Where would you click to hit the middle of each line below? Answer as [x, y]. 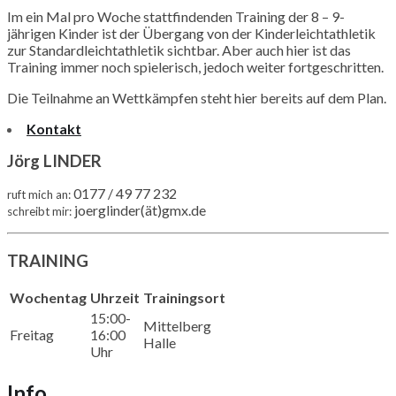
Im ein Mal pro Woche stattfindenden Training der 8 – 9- [176, 16]
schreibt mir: [39, 211]
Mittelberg [177, 326]
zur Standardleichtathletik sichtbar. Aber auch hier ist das [179, 49]
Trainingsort [184, 298]
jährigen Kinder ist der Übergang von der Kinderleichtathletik [191, 33]
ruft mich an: [39, 194]
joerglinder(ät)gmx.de [139, 209]
